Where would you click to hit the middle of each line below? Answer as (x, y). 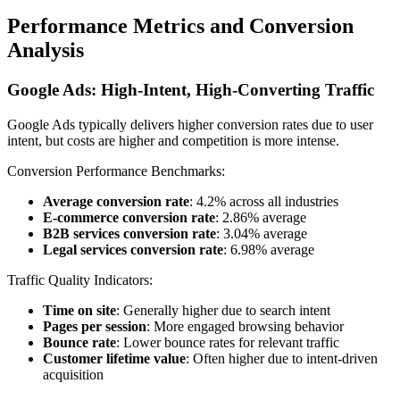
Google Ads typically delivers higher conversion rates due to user (190, 124)
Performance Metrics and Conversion (180, 25)
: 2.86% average (261, 217)
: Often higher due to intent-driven (282, 358)
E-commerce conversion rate (129, 217)
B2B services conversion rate (129, 233)
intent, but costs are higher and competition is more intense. (173, 140)
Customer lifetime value (114, 358)
